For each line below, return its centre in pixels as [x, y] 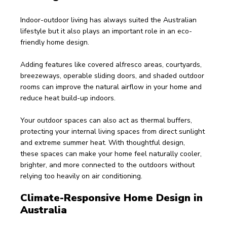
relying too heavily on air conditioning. [82, 176]
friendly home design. [55, 42]
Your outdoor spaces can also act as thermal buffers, [107, 120]
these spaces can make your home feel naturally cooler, [112, 154]
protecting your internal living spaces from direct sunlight [113, 131]
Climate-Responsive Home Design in [113, 198]
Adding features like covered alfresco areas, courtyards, [112, 65]
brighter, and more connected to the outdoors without [108, 165]
